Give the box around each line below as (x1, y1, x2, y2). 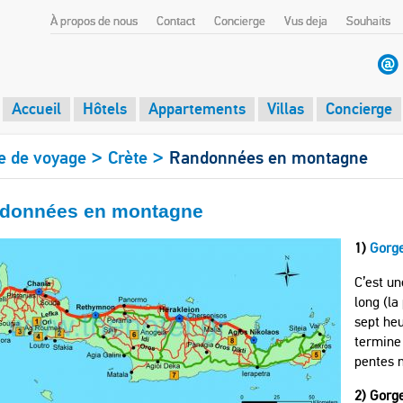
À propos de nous (50, 13, 138, 29)
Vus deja (284, 13, 327, 29)
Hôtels (83, 98, 127, 119)
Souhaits (346, 13, 390, 29)
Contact (157, 13, 195, 29)
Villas (267, 98, 304, 119)
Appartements (148, 98, 246, 119)
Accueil (12, 98, 61, 119)
